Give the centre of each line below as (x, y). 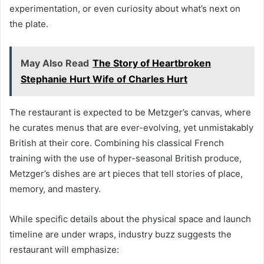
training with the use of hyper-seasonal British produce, (126, 159)
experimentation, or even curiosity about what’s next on (125, 9)
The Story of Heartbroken (152, 63)
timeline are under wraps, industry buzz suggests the (121, 235)
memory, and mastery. (55, 189)
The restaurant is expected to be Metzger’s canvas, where (130, 113)
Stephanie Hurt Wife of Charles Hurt (104, 79)
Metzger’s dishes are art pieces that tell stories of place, (126, 174)
